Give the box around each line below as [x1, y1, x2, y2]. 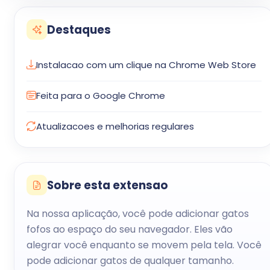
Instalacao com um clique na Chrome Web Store [36, 58, 256, 71]
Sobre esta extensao [47, 177, 168, 193]
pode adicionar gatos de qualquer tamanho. [27, 254, 234, 268]
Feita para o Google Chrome [36, 89, 165, 102]
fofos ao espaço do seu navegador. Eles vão [27, 222, 233, 236]
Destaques [47, 22, 111, 37]
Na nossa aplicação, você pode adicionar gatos [27, 207, 249, 221]
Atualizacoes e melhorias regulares [36, 120, 194, 133]
